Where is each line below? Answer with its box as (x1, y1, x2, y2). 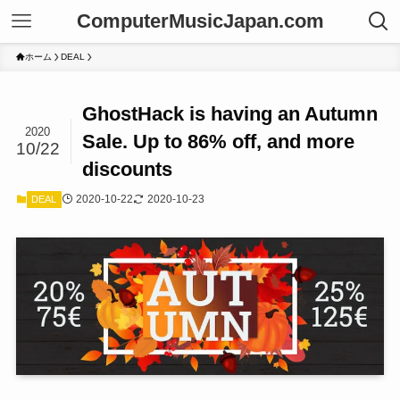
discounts (82, 158, 173, 181)
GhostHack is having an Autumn (82, 103, 379, 126)
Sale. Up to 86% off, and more (82, 130, 355, 154)
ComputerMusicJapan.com (76, 10, 324, 32)
